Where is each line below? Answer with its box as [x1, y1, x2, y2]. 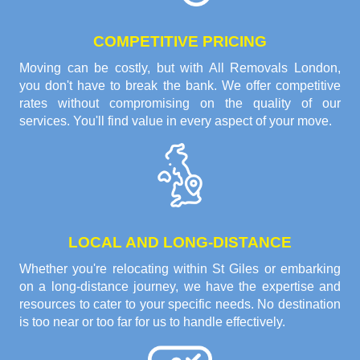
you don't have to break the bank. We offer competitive [19, 79, 341, 93]
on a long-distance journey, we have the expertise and [19, 280, 341, 294]
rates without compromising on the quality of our [19, 96, 341, 111]
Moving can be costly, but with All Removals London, [19, 61, 341, 76]
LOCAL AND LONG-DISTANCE [68, 234, 292, 252]
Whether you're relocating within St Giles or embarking [19, 262, 341, 276]
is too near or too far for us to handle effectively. [19, 315, 285, 329]
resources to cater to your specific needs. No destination [19, 297, 341, 312]
